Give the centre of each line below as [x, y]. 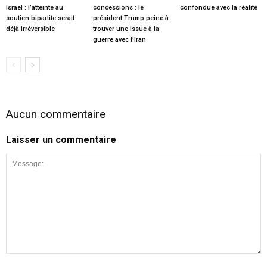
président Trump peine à [131, 18]
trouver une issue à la [126, 29]
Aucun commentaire [56, 114]
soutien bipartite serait [40, 18]
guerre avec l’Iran [119, 39]
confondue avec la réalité [218, 7]
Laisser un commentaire [61, 139]
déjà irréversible [30, 29]
